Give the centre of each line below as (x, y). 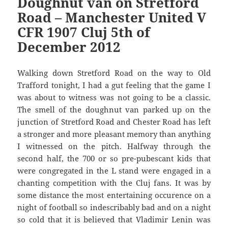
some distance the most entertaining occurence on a (114, 195)
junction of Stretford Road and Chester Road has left (114, 121)
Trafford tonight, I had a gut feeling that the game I (114, 85)
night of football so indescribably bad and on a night (114, 207)
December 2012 (69, 47)
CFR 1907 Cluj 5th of (84, 32)
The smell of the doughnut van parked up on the (114, 109)
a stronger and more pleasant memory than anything (114, 134)
